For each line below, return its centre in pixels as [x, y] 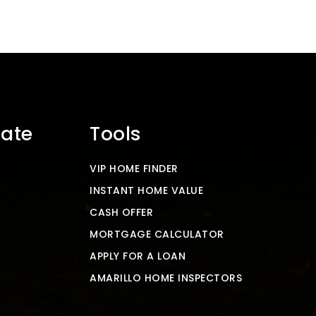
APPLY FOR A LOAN [138, 256]
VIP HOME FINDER [134, 169]
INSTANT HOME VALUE [146, 191]
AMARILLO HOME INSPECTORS [166, 278]
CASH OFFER [121, 213]
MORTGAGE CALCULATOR [157, 235]
